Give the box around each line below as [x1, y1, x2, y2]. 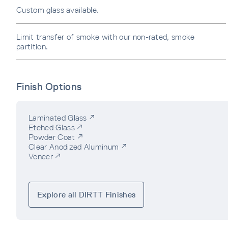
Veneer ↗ [28, 151, 61, 161]
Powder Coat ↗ [28, 132, 83, 142]
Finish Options [16, 80, 82, 92]
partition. [16, 41, 50, 51]
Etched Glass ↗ [28, 122, 83, 132]
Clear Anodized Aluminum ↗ [28, 141, 127, 152]
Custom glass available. [16, 5, 99, 15]
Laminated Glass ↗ [28, 112, 95, 123]
